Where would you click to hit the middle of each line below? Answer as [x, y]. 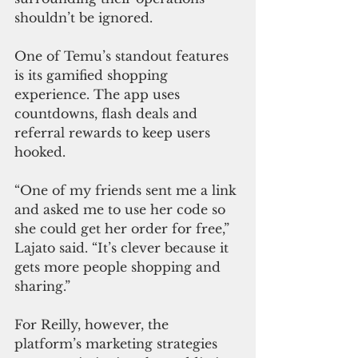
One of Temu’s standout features [123, 56]
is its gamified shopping [93, 76]
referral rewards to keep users [114, 133]
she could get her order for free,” [124, 229]
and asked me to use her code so [122, 210]
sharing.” [42, 286]
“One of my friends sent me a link [127, 191]
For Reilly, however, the [93, 325]
